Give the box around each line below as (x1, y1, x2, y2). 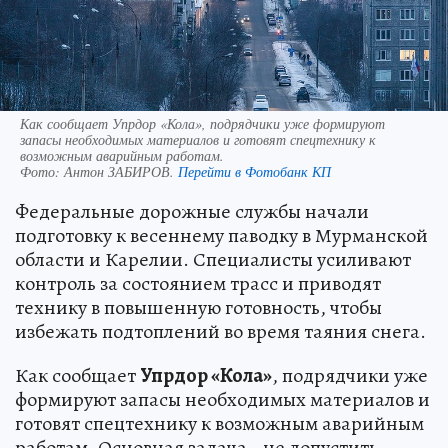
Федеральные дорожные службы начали (15, 198, 369, 226)
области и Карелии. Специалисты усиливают (15, 246, 411, 274)
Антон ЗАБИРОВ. (64, 162, 178, 182)
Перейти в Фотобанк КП (178, 162, 331, 182)
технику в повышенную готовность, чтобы (15, 294, 382, 322)
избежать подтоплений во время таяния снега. (15, 318, 426, 346)
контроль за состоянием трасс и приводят (15, 270, 381, 298)
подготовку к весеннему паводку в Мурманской (15, 222, 428, 250)
